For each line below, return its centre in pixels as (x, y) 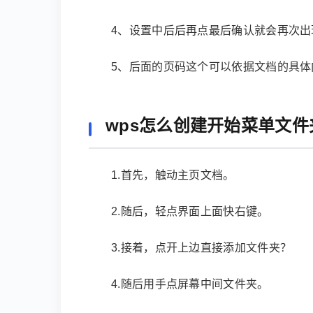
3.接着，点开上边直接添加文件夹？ (202, 248)
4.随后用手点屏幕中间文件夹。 (190, 284)
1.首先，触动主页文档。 (173, 175)
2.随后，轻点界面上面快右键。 (190, 211)
